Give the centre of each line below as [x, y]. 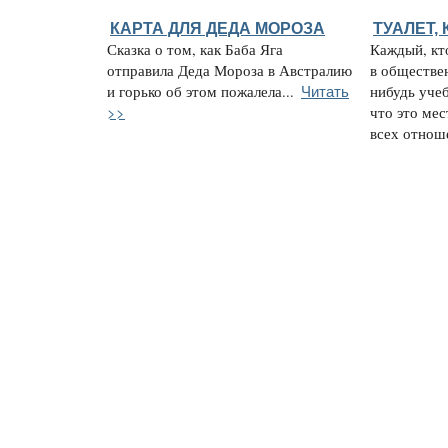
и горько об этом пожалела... [200, 91]
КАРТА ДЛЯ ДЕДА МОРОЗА [217, 27]
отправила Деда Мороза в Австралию [229, 70]
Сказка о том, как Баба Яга [195, 49]
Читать [325, 90]
